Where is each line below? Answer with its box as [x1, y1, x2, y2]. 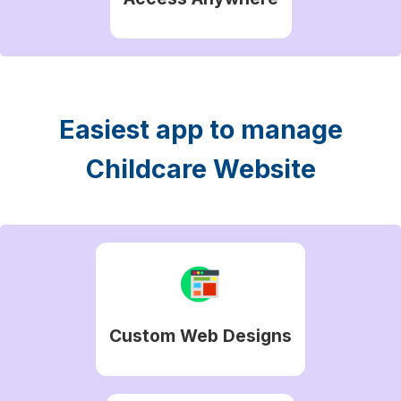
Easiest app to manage [58, 113, 343, 145]
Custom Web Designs [109, 324, 292, 346]
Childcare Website [85, 152, 316, 184]
